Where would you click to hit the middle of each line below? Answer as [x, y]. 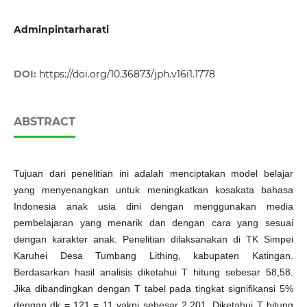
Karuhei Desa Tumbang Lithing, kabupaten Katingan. [153, 256]
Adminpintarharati [61, 29]
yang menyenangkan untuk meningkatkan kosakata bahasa [153, 190]
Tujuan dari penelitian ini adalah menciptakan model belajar [153, 174]
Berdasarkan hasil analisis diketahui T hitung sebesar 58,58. [153, 272]
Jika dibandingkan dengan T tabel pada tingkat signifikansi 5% [153, 289]
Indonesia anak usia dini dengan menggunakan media [153, 207]
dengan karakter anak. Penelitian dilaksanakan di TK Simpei [153, 240]
